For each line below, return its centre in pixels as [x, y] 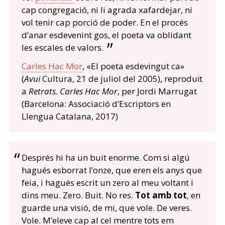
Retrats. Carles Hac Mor [73, 91]
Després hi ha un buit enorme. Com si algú [106, 158]
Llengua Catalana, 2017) [70, 117]
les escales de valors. [62, 48]
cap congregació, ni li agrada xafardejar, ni [107, 10]
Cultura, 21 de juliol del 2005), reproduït [121, 79]
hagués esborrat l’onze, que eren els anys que [111, 170]
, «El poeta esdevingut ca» [133, 66]
